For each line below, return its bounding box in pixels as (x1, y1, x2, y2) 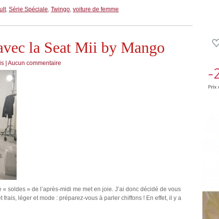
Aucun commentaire (8, 60, 61, 66)
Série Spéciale (9, 6, 48, 13)
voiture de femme (73, 6, 119, 13)
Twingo (51, 6, 70, 13)
